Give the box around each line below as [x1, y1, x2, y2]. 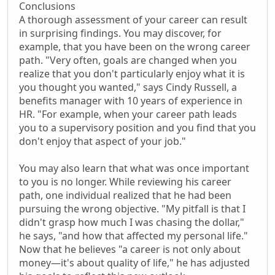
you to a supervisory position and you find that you [19, 120, 256, 134]
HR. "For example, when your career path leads [19, 107, 237, 121]
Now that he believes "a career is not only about [19, 242, 241, 256]
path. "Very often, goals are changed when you [19, 53, 237, 67]
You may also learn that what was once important [19, 161, 249, 175]
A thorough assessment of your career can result [19, 12, 247, 26]
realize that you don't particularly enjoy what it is [19, 66, 245, 80]
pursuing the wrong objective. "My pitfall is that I [19, 201, 246, 215]
